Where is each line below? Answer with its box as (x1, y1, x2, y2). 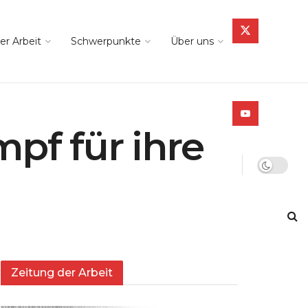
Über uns (170, 35, 214, 47)
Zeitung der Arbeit (11, 266, 113, 280)
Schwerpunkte (71, 35, 141, 47)
